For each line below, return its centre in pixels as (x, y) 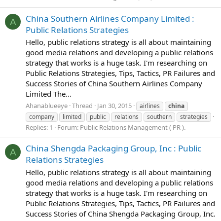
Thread (82, 106)
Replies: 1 (39, 127)
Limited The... (49, 94)
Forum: (69, 127)
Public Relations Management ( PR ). (133, 127)
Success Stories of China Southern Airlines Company (114, 84)
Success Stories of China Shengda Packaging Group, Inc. (121, 214)
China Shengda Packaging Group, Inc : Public (113, 148)
